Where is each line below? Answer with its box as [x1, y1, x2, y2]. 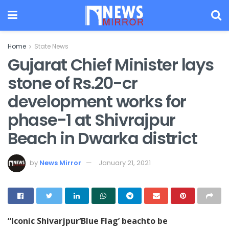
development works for [8, 90, 187, 113]
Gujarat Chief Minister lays [8, 53, 214, 76]
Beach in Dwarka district [8, 127, 197, 150]
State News [34, 42, 68, 51]
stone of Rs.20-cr [8, 72, 138, 95]
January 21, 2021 [99, 157, 151, 168]
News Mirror [39, 157, 81, 168]
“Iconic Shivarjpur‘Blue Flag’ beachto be [8, 215, 168, 226]
